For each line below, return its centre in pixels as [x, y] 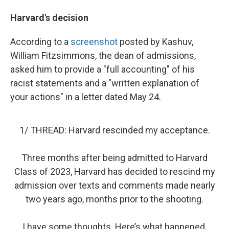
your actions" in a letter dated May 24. [86, 97]
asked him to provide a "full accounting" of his [102, 69]
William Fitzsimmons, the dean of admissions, [103, 55]
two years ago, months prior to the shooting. [114, 199]
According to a [40, 41]
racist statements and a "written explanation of [105, 83]
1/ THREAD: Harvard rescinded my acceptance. [114, 130]
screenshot [94, 41]
